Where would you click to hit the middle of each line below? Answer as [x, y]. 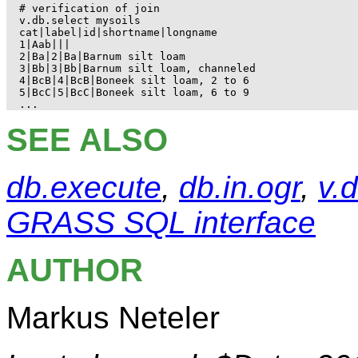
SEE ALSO [87, 140]
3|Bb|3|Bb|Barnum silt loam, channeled [137, 69]
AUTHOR [75, 270]
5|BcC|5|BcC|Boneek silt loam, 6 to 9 [134, 93]
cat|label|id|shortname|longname [118, 33]
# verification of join [89, 9]
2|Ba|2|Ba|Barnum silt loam [102, 57]
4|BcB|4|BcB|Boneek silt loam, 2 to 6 [134, 81]
